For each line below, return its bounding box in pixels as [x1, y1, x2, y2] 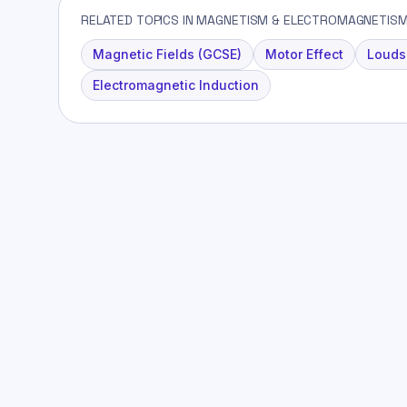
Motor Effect [265, 45, 343, 62]
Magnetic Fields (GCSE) [93, 45, 242, 62]
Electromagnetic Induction [93, 76, 259, 93]
